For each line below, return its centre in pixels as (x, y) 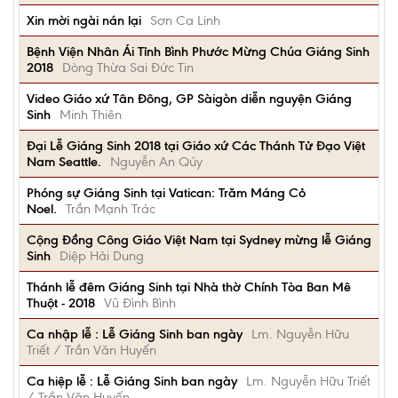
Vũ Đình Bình (140, 303)
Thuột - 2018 (61, 303)
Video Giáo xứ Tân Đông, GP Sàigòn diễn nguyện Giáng (189, 99)
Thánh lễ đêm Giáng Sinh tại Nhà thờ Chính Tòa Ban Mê (189, 287)
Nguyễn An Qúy (156, 162)
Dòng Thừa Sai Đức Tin (128, 68)
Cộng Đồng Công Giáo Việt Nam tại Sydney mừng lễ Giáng (199, 240)
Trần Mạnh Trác (111, 209)
